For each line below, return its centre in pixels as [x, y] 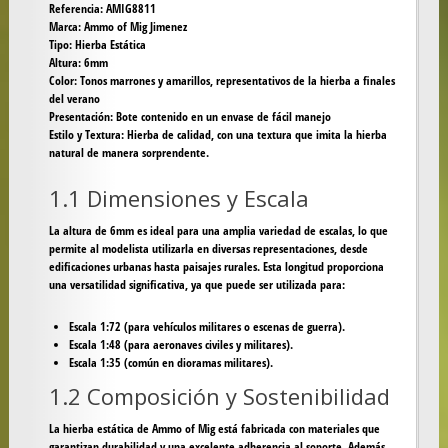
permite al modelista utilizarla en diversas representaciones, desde [208, 249]
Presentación [79, 117]
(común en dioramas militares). [196, 363]
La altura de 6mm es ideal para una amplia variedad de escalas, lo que [218, 231]
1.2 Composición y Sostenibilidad [219, 396]
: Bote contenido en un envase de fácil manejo [220, 117]
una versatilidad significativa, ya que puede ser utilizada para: [196, 285]
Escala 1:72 [94, 327]
